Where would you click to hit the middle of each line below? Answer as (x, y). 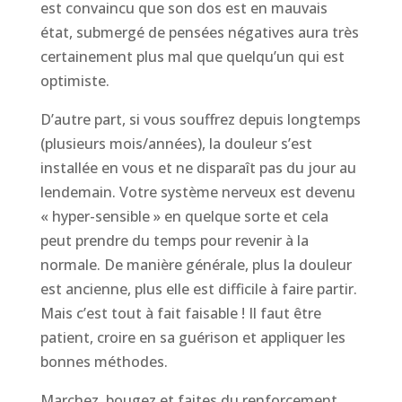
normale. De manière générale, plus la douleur (196, 264)
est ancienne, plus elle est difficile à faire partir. (198, 288)
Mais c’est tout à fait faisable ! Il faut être (180, 313)
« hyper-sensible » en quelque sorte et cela (184, 216)
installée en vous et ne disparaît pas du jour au (198, 167)
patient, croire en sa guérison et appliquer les (192, 337)
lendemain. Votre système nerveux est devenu (197, 192)
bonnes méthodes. (104, 361)
